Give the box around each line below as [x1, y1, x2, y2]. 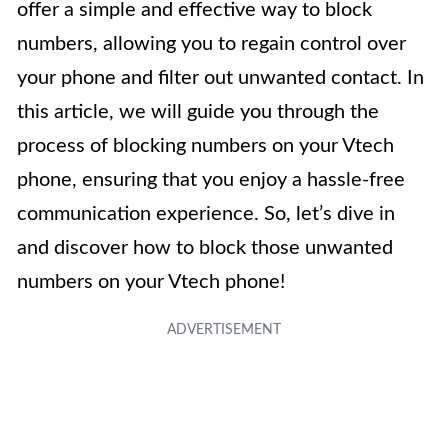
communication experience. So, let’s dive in [17, 204, 395, 225]
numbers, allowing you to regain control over [17, 34, 406, 55]
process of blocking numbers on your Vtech [17, 136, 394, 157]
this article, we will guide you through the [17, 102, 379, 123]
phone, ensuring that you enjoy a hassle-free [17, 170, 405, 191]
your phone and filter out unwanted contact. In [17, 68, 424, 89]
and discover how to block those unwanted [17, 238, 393, 259]
